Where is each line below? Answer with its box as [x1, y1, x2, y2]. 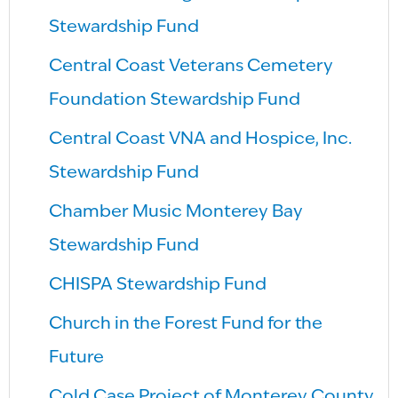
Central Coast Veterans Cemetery [49, 57, 334, 76]
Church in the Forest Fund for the [49, 314, 323, 333]
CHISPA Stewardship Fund [49, 275, 267, 294]
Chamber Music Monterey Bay [49, 203, 304, 221]
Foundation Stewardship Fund [49, 91, 301, 109]
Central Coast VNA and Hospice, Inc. [49, 130, 353, 148]
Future [49, 348, 105, 367]
